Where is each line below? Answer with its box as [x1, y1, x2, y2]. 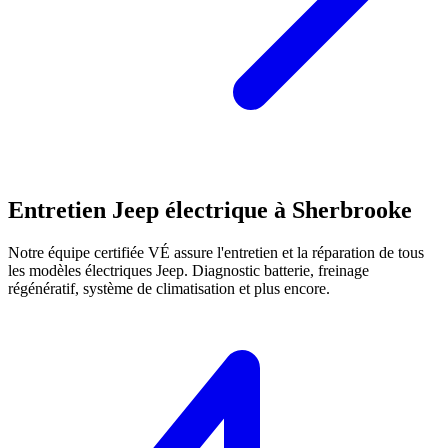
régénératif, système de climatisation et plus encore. [8, 280, 330, 298]
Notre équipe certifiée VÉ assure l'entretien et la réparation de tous [8, 244, 424, 262]
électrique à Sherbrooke [159, 197, 412, 224]
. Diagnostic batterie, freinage [184, 262, 369, 280]
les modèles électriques [8, 262, 156, 280]
